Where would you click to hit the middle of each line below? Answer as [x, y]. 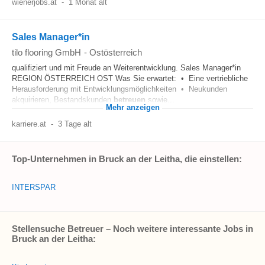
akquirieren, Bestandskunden [63, 100]
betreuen [130, 100]
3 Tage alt [75, 124]
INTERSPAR [34, 187]
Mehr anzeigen [132, 108]
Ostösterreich [116, 52]
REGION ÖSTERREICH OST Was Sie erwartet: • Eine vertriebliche [130, 78]
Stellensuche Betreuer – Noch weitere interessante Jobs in [132, 229]
